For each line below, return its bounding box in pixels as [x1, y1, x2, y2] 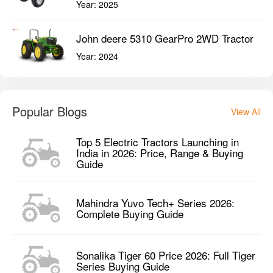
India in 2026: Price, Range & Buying [76, 145, 243, 161]
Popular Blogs [12, 102, 87, 121]
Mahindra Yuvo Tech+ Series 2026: [76, 194, 235, 210]
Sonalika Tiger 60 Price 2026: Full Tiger [76, 247, 255, 263]
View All [231, 105, 261, 118]
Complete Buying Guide [76, 205, 183, 221]
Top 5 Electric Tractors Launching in [76, 134, 239, 150]
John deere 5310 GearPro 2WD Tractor [76, 30, 253, 46]
